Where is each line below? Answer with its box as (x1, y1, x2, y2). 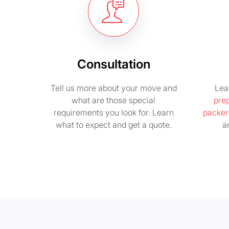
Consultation (77, 57, 150, 72)
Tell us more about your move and (50, 83, 177, 93)
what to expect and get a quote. (55, 120, 172, 130)
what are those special (72, 95, 155, 105)
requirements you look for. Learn (53, 107, 174, 118)
